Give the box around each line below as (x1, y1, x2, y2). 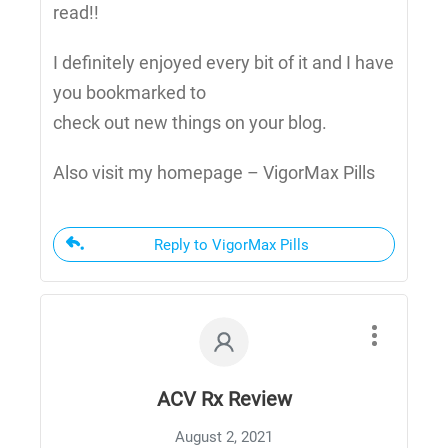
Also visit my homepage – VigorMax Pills (53, 162, 375, 184)
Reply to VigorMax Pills (154, 236, 309, 255)
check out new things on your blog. (53, 112, 327, 134)
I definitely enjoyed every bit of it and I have (53, 52, 394, 74)
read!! (53, 2, 99, 24)
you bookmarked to (53, 82, 206, 104)
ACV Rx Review (156, 387, 292, 412)
